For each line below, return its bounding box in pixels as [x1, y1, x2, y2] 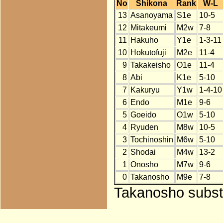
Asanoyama [130, 11, 173, 20]
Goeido [130, 111, 156, 119]
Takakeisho [130, 61, 171, 70]
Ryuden [130, 123, 158, 132]
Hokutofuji [130, 48, 166, 57]
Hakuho [130, 36, 158, 45]
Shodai [130, 148, 156, 157]
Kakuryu [130, 86, 160, 95]
